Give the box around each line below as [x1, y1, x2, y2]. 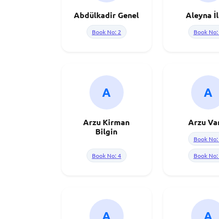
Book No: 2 [91, 28, 121, 36]
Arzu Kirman [83, 117, 130, 127]
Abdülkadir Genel [74, 10, 139, 20]
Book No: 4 [91, 152, 121, 159]
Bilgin [95, 126, 118, 136]
